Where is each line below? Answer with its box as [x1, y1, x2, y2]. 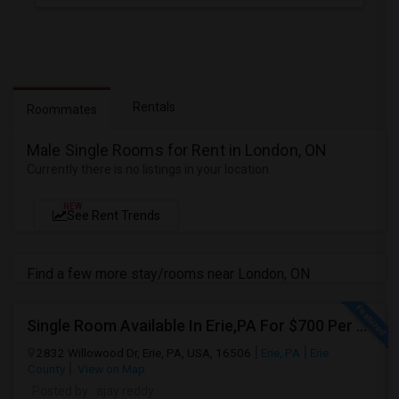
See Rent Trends [67, 208, 160, 223]
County [28, 362, 65, 376]
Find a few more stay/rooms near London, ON [27, 265, 310, 282]
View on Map [75, 362, 145, 376]
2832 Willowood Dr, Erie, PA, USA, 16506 [37, 346, 251, 360]
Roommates [27, 102, 97, 117]
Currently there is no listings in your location [27, 162, 269, 176]
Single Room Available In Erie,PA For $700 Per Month [356, 316, 367, 335]
